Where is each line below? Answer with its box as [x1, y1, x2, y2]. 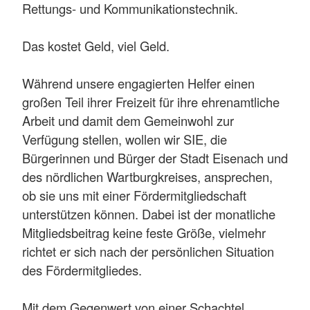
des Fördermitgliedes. [22, 260, 142, 279]
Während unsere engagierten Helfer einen [22, 73, 255, 92]
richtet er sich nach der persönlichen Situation [22, 241, 274, 260]
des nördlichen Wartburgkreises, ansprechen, [22, 167, 273, 185]
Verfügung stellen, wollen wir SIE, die [22, 129, 227, 148]
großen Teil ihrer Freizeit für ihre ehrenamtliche [22, 92, 280, 111]
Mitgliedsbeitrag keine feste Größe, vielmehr [22, 223, 266, 241]
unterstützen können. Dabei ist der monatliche [22, 204, 275, 223]
